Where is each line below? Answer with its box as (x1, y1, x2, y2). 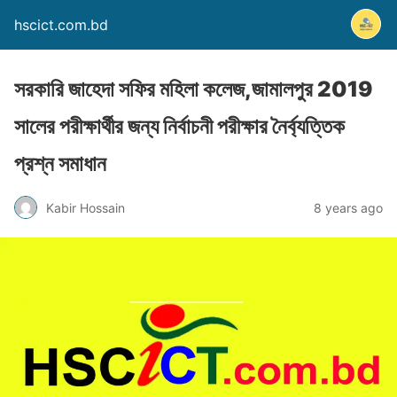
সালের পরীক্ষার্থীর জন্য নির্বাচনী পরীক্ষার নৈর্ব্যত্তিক (14, 113, 345, 139)
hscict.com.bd (14, 16, 108, 34)
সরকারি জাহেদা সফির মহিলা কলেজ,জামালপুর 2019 (14, 76, 372, 102)
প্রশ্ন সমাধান (14, 151, 106, 176)
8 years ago (314, 199, 383, 215)
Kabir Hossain (46, 199, 125, 215)
